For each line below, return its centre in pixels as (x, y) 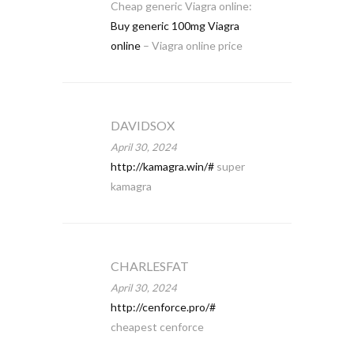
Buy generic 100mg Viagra (175, 26)
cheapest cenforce (157, 327)
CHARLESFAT (149, 266)
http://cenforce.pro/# (163, 307)
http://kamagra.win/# (162, 166)
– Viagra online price (191, 45)
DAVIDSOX (142, 125)
